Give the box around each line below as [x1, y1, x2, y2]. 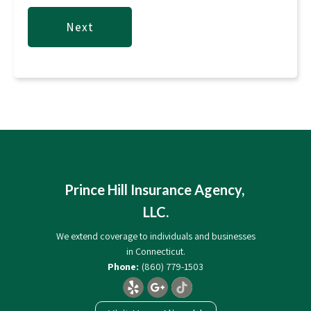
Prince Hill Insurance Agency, [64, 180, 247, 198]
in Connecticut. [126, 244, 185, 258]
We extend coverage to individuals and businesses [56, 229, 255, 242]
